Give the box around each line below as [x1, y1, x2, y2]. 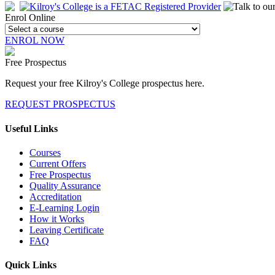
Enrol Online [5, 12, 55, 23]
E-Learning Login [29, 202, 99, 213]
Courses [29, 147, 61, 158]
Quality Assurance [29, 180, 101, 191]
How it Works [29, 213, 84, 224]
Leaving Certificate [29, 224, 104, 235]
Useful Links [5, 123, 58, 134]
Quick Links [5, 260, 56, 271]
